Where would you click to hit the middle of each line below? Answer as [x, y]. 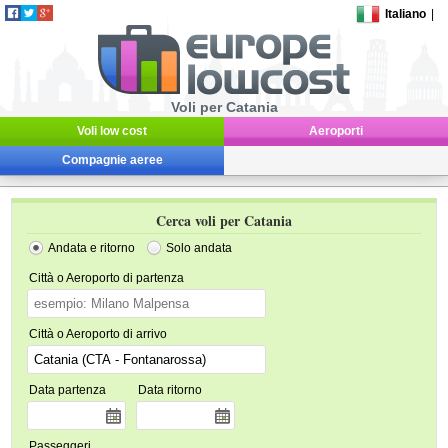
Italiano [406, 14]
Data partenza [68, 390]
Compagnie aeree [112, 160]
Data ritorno [170, 390]
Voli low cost [112, 131]
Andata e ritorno [92, 248]
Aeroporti [336, 131]
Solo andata [199, 248]
